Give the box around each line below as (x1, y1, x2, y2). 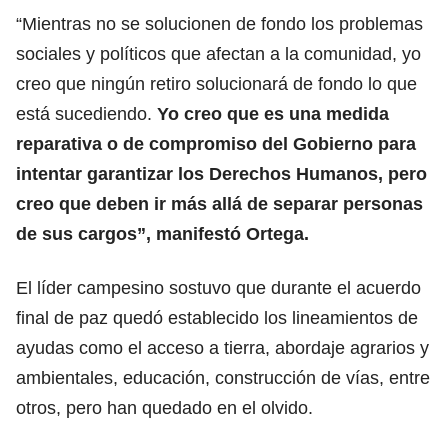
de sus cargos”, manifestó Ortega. (16, 223, 309, 244)
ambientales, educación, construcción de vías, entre (16, 367, 430, 388)
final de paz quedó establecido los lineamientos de (16, 307, 418, 328)
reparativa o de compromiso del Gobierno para (16, 133, 416, 154)
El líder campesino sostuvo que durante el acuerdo (16, 277, 421, 298)
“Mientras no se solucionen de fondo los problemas (16, 13, 423, 34)
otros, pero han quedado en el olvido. (16, 397, 313, 418)
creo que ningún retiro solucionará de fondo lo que (16, 73, 417, 94)
